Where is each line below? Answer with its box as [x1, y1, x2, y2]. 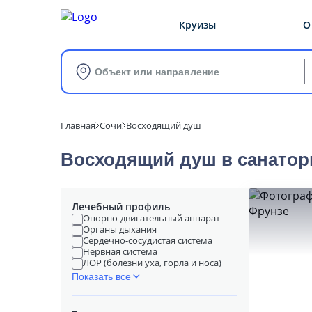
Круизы [179, 17, 216, 31]
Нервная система [83, 245, 157, 258]
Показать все [72, 271, 131, 282]
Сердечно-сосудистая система [83, 234, 212, 247]
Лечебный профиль [72, 200, 170, 213]
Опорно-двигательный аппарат [83, 212, 220, 224]
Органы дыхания [83, 223, 157, 235]
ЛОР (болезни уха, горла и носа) [83, 256, 221, 269]
